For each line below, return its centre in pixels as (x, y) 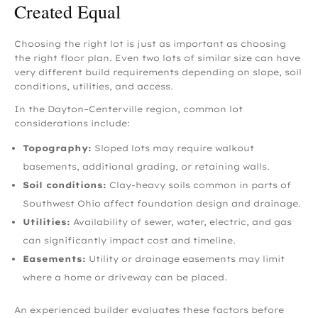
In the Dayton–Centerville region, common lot (128, 109)
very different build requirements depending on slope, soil (158, 72)
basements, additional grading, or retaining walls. (146, 166)
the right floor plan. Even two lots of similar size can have (157, 57)
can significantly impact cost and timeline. (129, 240)
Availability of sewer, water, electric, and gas (182, 221)
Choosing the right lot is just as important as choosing (150, 43)
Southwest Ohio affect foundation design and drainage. (162, 203)
